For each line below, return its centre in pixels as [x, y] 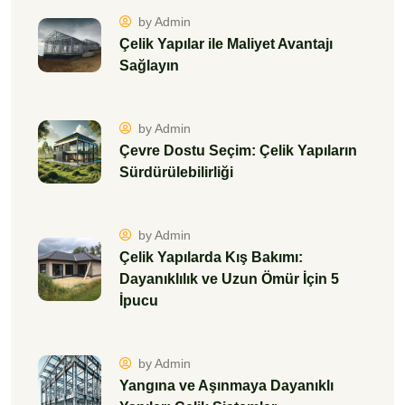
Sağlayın [149, 65]
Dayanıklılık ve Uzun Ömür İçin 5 [229, 278]
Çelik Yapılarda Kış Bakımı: [211, 257]
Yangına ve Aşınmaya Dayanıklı [226, 385]
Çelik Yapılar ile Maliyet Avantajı [226, 43]
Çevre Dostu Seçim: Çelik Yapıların [238, 150]
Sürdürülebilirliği [176, 172]
